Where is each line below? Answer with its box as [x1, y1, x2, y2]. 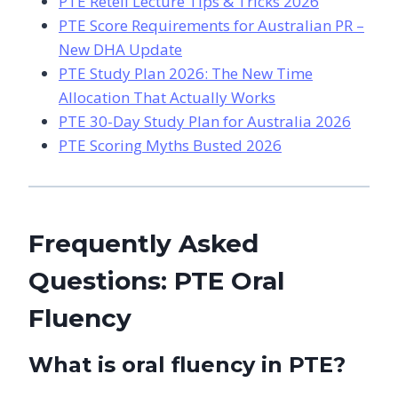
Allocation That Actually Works [59, 86, 275, 107]
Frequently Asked [28, 227, 259, 259]
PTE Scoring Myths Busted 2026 [59, 134, 282, 155]
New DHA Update [59, 38, 182, 60]
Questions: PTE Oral [28, 265, 284, 296]
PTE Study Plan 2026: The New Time [59, 62, 313, 84]
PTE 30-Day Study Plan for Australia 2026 [59, 110, 351, 131]
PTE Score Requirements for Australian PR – [59, 14, 364, 36]
